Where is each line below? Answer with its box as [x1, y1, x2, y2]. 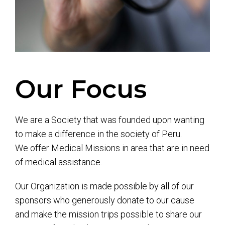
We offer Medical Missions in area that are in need [15, 143, 209, 154]
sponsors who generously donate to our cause [15, 195, 194, 206]
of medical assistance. [15, 157, 102, 168]
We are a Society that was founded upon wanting [15, 115, 204, 126]
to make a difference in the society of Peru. [15, 129, 182, 140]
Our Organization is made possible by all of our [15, 181, 194, 192]
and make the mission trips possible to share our [15, 209, 202, 220]
